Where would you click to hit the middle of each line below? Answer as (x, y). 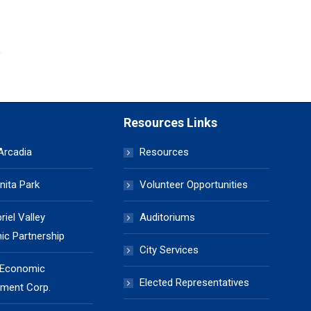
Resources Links (171, 123)
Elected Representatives (195, 283)
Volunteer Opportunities (194, 185)
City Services (169, 250)
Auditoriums (168, 217)
